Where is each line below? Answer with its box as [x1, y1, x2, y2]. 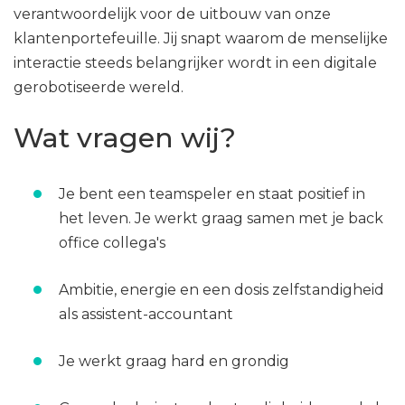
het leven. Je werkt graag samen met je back [59, 210, 383, 227]
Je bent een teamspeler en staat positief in [59, 185, 365, 202]
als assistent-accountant [59, 306, 233, 323]
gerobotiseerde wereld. [14, 79, 184, 96]
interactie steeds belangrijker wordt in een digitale [14, 54, 377, 71]
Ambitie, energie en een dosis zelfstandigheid [59, 281, 384, 298]
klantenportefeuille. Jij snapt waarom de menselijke [14, 30, 388, 47]
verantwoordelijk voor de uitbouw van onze [14, 5, 331, 23]
